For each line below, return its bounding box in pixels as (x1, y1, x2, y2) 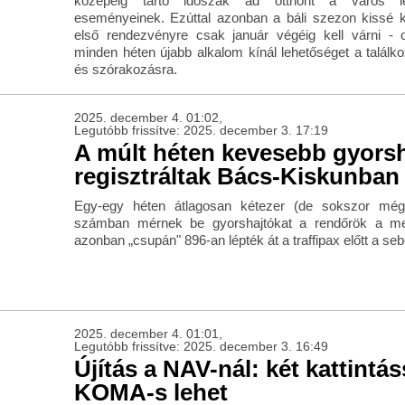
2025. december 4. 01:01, (73, 326, 222, 342)
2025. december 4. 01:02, (73, 110, 222, 126)
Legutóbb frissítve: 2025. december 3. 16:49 (73, 339, 328, 354)
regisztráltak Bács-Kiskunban (73, 163, 400, 191)
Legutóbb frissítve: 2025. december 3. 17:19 (73, 123, 328, 138)
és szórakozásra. (73, 61, 177, 78)
